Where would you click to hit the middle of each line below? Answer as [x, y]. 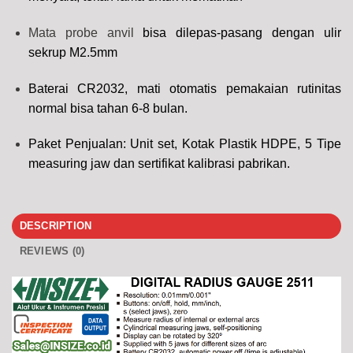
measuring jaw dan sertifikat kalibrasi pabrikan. [159, 164]
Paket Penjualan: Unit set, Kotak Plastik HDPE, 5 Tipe [184, 144]
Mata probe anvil [85, 32]
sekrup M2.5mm [72, 52]
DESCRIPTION [56, 226]
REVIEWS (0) [52, 251]
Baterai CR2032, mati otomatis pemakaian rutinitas [184, 88]
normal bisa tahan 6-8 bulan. [108, 108]
